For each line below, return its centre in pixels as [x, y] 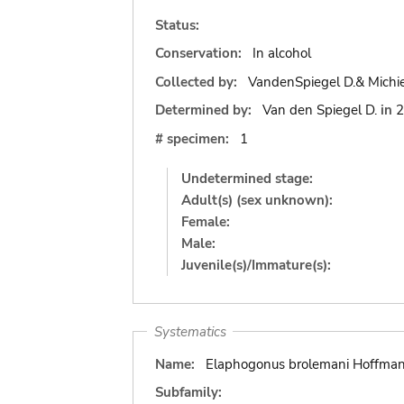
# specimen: [192, 138]
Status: [177, 25]
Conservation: [198, 53]
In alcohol [281, 53]
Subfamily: [188, 392]
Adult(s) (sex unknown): [257, 200]
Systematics [190, 331]
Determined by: [203, 110]
